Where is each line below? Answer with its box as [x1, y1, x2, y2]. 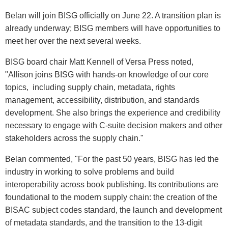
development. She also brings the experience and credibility [5, 108, 220, 117]
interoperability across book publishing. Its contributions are [5, 180, 218, 189]
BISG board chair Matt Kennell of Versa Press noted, [5, 57, 193, 66]
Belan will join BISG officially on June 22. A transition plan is [5, 11, 221, 20]
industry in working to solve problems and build [5, 167, 174, 176]
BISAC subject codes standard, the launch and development [5, 205, 222, 214]
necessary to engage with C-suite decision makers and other [5, 121, 222, 130]
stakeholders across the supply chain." [5, 133, 144, 142]
